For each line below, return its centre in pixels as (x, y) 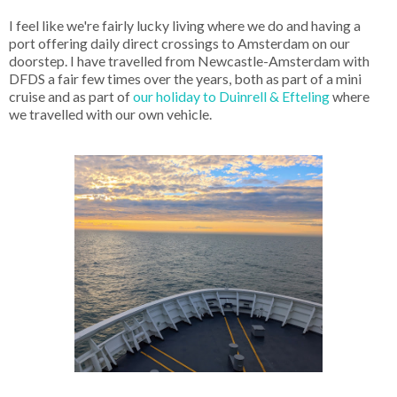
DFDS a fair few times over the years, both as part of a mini (185, 79)
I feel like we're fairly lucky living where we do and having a (185, 26)
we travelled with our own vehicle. (112, 114)
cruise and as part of (71, 97)
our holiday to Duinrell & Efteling (231, 97)
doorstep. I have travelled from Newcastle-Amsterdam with (189, 61)
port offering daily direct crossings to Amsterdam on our (179, 43)
